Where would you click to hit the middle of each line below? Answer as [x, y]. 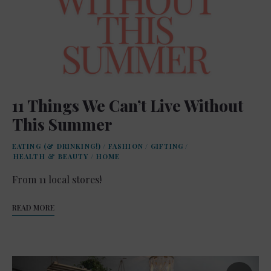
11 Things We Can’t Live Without [128, 105]
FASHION [126, 146]
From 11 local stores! [57, 179]
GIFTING [167, 146]
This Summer [62, 124]
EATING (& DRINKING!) [57, 146]
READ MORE [33, 207]
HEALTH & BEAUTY [51, 156]
